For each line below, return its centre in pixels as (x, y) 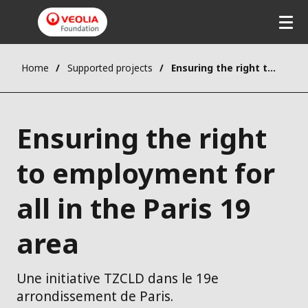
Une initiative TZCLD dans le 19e (118, 279)
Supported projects (110, 68)
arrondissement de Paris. (95, 297)
